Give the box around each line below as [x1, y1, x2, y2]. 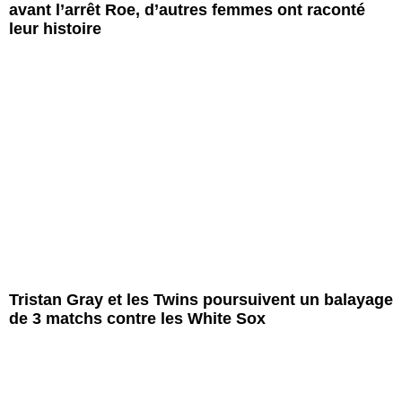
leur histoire [9, 20, 101, 39]
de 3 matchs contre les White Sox [9, 310, 266, 328]
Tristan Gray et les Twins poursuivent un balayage [9, 291, 393, 310]
